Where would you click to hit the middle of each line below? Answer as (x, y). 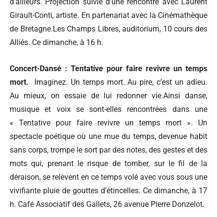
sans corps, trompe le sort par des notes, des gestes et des (108, 150)
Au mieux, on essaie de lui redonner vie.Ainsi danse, (108, 95)
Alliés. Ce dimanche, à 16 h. (56, 42)
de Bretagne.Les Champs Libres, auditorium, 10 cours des (108, 29)
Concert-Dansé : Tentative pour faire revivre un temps (108, 68)
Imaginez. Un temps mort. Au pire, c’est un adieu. (118, 82)
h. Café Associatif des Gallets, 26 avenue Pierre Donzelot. (107, 204)
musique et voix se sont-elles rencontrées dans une (108, 109)
